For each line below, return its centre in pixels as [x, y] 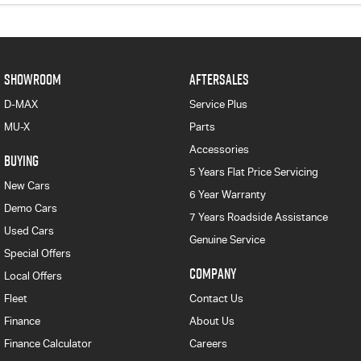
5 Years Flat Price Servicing [253, 172]
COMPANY [212, 274]
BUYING [21, 161]
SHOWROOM [33, 79]
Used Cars [29, 231]
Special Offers [37, 253]
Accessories [219, 149]
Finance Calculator [48, 344]
